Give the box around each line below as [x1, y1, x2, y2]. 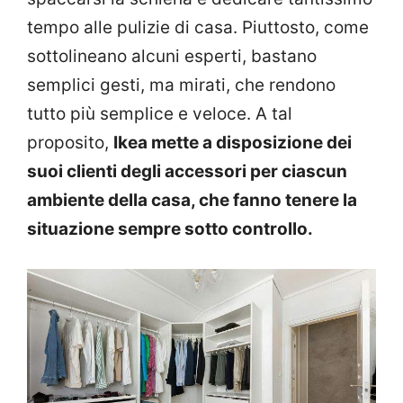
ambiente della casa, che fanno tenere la [27, 189, 357, 210]
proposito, [27, 131, 113, 153]
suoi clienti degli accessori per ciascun [27, 160, 347, 182]
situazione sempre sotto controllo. [27, 218, 317, 239]
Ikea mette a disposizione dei [113, 131, 352, 153]
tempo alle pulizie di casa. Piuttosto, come [27, 16, 369, 38]
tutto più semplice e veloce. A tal [27, 103, 292, 124]
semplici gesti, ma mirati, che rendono [27, 74, 336, 95]
